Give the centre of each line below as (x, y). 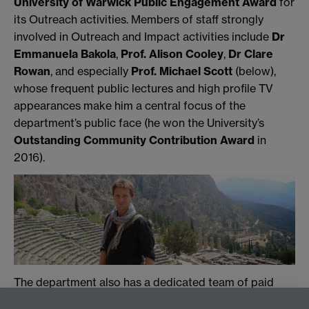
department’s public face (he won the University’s (139, 122)
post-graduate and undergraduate (103, 299)
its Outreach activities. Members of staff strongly (139, 19)
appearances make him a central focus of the (130, 105)
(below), (254, 71)
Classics (215, 299)
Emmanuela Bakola (65, 53)
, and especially (91, 71)
